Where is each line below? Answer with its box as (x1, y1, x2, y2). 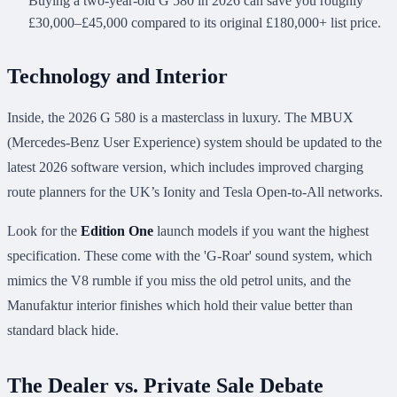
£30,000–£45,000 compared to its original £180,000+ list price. (28, 15, 381, 31)
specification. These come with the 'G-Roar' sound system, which (7, 248, 372, 264)
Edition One (81, 223, 153, 239)
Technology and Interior (7, 65, 228, 89)
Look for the (7, 223, 81, 239)
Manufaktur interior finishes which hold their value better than (7, 298, 353, 314)
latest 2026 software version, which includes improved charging (7, 160, 363, 175)
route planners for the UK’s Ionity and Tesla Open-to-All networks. (7, 184, 383, 200)
